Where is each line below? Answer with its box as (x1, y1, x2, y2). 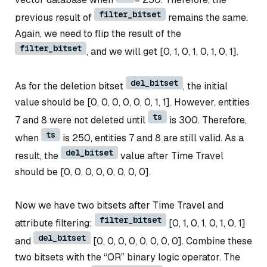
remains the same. (166, 11, 248, 24)
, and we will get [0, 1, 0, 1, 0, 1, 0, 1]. (86, 45, 238, 58)
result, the (15, 150, 61, 163)
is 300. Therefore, (167, 114, 247, 127)
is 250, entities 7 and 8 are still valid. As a (60, 132, 244, 145)
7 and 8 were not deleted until (15, 114, 148, 127)
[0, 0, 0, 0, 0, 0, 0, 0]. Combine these (91, 235, 252, 248)
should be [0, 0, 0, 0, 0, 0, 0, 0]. (15, 166, 151, 179)
